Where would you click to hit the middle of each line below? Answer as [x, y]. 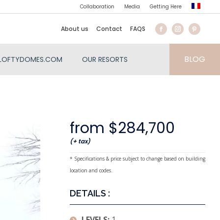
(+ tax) [80, 141]
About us [75, 28]
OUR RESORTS [105, 59]
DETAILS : [90, 193]
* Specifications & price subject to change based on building [137, 159]
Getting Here [166, 7]
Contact [109, 28]
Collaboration [97, 7]
